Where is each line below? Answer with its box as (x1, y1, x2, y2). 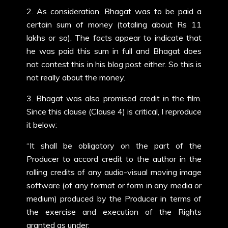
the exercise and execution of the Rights (26, 207, 202, 217)
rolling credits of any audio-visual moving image (26, 167, 202, 177)
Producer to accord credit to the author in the (26, 154, 202, 164)
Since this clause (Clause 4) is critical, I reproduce (26, 106, 202, 117)
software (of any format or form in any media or (26, 180, 202, 190)
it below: (26, 120, 57, 130)
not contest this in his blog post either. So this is (26, 59, 202, 69)
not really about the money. (26, 72, 125, 82)
